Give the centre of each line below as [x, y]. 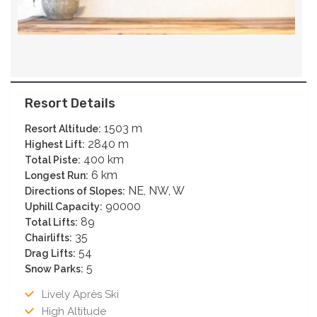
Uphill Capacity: [64, 206]
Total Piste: [53, 160]
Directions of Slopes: [75, 191]
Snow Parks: [54, 269]
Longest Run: [57, 175]
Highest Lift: [55, 144]
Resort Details [70, 103]
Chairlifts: [48, 237]
